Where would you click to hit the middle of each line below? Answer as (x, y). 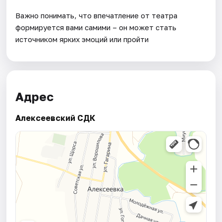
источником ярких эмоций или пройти (82, 39)
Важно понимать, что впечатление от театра (97, 15)
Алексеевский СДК (55, 118)
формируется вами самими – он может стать (96, 27)
